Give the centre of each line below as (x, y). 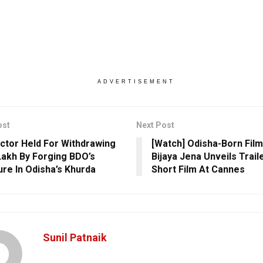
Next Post (155, 125)
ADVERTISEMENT (136, 81)
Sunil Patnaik (75, 237)
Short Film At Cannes (198, 169)
